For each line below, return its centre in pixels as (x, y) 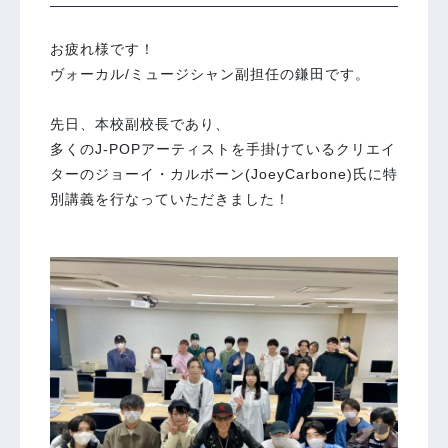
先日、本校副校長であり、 (140, 124)
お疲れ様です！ (102, 49)
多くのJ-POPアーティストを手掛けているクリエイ (223, 149)
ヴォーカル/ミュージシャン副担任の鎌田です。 (210, 74)
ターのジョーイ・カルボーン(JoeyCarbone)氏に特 (224, 174)
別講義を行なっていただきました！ (170, 199)
